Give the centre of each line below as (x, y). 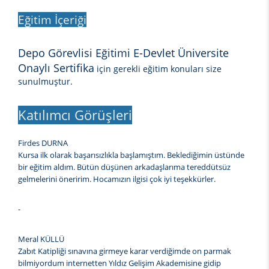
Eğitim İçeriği (52, 20)
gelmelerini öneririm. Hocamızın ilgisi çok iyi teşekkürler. (117, 179)
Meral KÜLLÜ (41, 239)
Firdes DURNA (43, 143)
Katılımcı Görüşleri (75, 115)
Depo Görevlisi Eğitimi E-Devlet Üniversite (123, 53)
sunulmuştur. (45, 82)
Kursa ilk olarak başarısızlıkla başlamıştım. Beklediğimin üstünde (131, 155)
